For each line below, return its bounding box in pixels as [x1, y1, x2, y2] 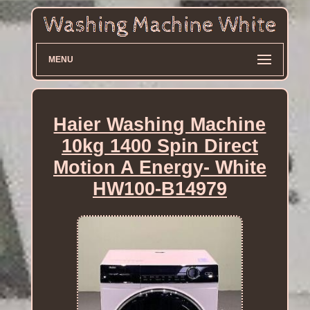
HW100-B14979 [92, 178, 227, 199]
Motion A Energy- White [53, 156, 266, 178]
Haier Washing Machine [53, 113, 266, 135]
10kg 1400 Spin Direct [61, 135, 258, 156]
